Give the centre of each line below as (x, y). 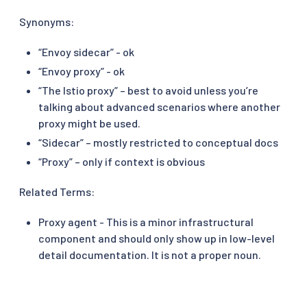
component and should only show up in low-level (157, 238)
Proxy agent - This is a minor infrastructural (146, 221)
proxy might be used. (89, 123)
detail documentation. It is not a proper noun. (150, 254)
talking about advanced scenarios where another (159, 106)
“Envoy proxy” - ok (82, 71)
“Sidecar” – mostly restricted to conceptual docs (158, 142)
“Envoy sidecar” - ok (86, 51)
